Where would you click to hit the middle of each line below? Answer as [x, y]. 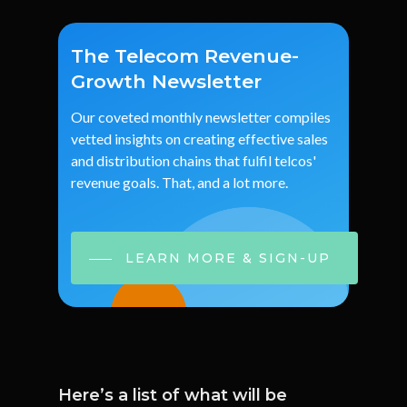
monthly [177, 117]
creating [209, 139]
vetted [91, 139]
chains [192, 161]
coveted [123, 117]
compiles [302, 117]
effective [266, 139]
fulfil [257, 161]
